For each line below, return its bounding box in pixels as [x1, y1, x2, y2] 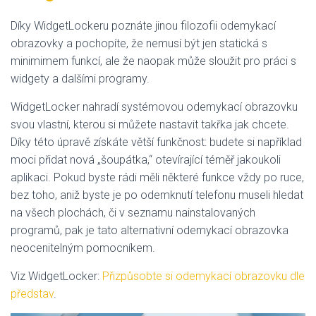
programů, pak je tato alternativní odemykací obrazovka [11, 224, 288, 238]
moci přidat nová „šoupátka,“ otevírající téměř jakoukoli [11, 153, 281, 167]
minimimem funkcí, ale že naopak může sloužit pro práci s [11, 54, 296, 68]
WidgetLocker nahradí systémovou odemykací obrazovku [11, 100, 298, 114]
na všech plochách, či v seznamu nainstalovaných [11, 206, 255, 220]
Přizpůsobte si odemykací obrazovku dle [102, 269, 305, 284]
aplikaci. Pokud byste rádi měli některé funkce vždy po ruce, [11, 171, 304, 185]
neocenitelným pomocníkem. [11, 241, 155, 255]
